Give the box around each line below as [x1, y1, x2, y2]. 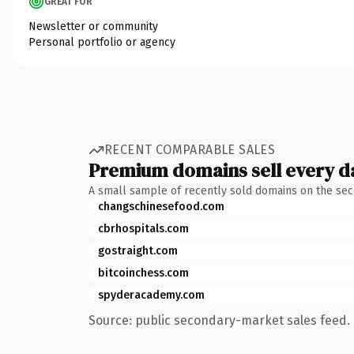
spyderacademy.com [98, 288, 205, 302]
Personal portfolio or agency [28, 35, 175, 49]
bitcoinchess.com [98, 265, 189, 280]
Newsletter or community [28, 19, 158, 33]
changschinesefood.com [98, 199, 224, 213]
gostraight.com [98, 243, 178, 258]
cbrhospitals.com [98, 221, 189, 235]
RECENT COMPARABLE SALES [104, 142, 276, 157]
